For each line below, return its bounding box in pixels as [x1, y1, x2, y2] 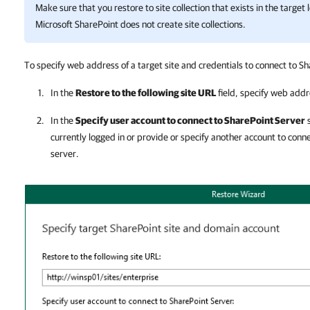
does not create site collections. [118, 19, 246, 30]
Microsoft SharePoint [35, 19, 118, 30]
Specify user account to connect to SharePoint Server [75, 115, 305, 126]
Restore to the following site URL [75, 87, 216, 98]
